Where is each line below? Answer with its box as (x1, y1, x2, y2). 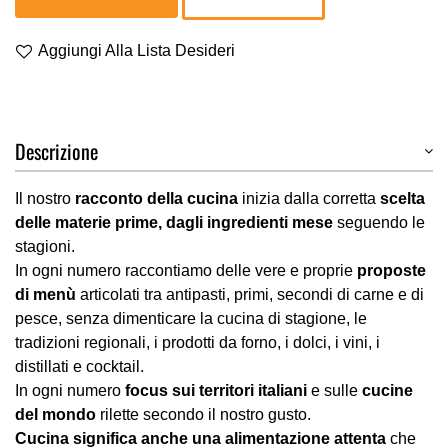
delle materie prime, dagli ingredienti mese (15, 214, 333, 231)
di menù (15, 286, 76, 303)
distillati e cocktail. (15, 358, 144, 375)
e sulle (307, 382, 362, 399)
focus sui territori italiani (125, 382, 307, 399)
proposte (357, 262, 426, 279)
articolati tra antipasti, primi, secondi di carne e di (76, 286, 424, 303)
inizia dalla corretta (238, 190, 380, 207)
